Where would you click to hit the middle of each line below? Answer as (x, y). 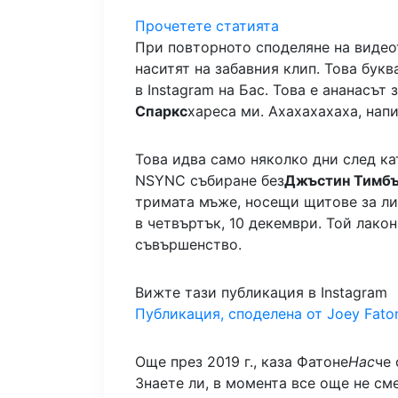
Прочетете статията (207, 26)
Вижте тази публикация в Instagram (261, 293)
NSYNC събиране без (210, 181)
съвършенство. (188, 245)
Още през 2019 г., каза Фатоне (242, 362)
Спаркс (161, 111)
